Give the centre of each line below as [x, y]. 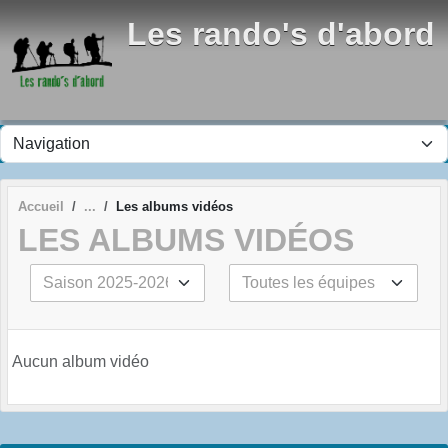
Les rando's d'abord [281, 34]
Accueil [41, 206]
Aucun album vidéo [80, 361]
